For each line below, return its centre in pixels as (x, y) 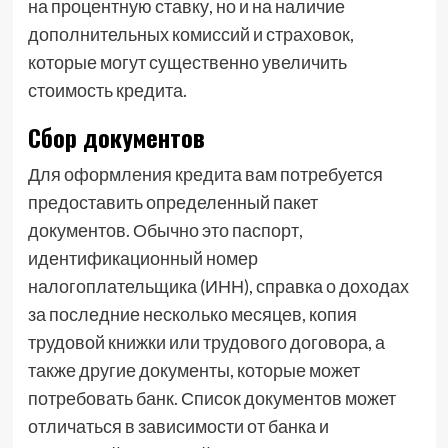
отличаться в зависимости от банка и (178, 426)
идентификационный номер (142, 258)
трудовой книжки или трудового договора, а (206, 342)
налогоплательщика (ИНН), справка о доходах (218, 286)
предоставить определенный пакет (172, 202)
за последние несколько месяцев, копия (192, 314)
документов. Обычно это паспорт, (165, 230)
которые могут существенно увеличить (187, 62)
